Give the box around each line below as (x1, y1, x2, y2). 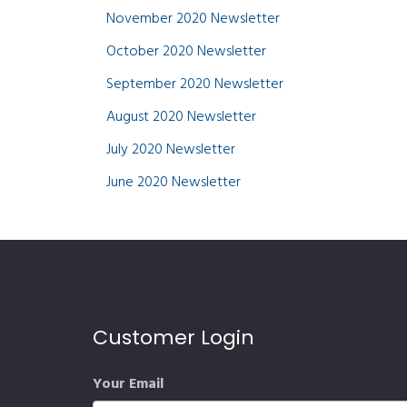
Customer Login (93, 323, 254, 352)
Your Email (93, 372, 164, 396)
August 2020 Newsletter (106, 105, 256, 129)
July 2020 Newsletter (106, 138, 235, 162)
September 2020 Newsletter (106, 73, 283, 96)
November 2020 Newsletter (106, 7, 280, 31)
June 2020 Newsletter (106, 171, 241, 194)
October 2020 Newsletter (106, 40, 266, 64)
